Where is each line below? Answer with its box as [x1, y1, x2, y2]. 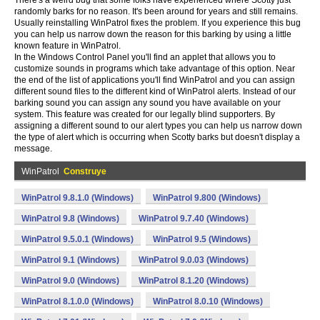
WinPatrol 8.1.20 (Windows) [139, 276, 249, 286]
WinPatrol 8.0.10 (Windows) [153, 296, 263, 306]
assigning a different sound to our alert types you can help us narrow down [14, 121, 302, 131]
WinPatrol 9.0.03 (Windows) [139, 255, 249, 265]
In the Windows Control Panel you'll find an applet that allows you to [14, 52, 276, 62]
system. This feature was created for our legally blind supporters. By [14, 109, 275, 119]
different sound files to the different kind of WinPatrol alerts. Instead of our [14, 86, 296, 96]
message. [14, 144, 52, 154]
